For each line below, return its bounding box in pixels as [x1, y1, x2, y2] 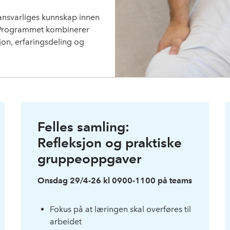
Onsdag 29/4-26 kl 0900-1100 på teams [37, 175, 193, 185]
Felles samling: [37, 118, 130, 135]
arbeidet [50, 216, 82, 226]
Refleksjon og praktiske [37, 134, 182, 150]
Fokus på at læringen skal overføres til [50, 204, 191, 214]
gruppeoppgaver [37, 150, 142, 166]
